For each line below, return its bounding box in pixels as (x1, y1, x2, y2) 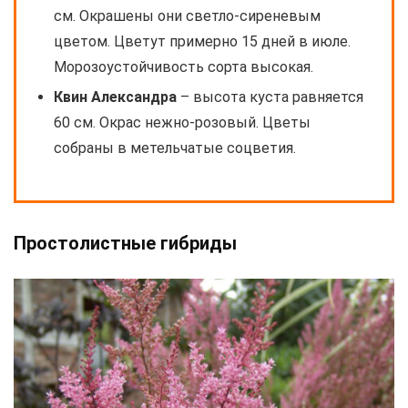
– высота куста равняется (177, 88, 363, 107)
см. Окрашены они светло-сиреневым (54, 7, 321, 25)
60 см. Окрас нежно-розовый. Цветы (54, 114, 311, 132)
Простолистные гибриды (14, 232, 237, 255)
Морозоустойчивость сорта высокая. (54, 58, 313, 76)
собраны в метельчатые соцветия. (54, 139, 296, 158)
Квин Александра (54, 88, 177, 107)
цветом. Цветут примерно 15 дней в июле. (54, 33, 351, 51)
